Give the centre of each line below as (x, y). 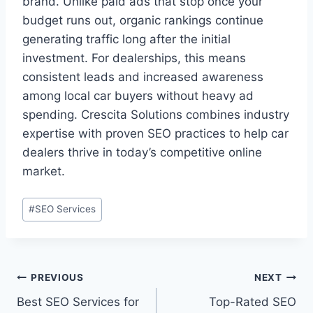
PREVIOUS (57, 278)
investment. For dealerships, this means (134, 58)
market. (44, 172)
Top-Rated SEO (253, 301)
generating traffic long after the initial (126, 39)
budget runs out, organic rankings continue (143, 21)
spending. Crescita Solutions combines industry (156, 115)
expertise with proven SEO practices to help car (155, 134)
